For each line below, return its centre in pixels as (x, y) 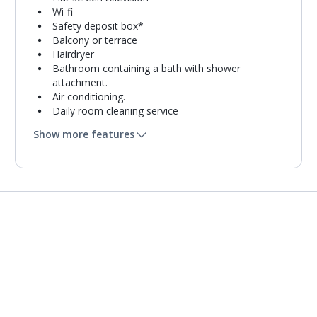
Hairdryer (74, 54)
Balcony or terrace (95, 40)
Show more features (84, 134)
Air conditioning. (89, 97)
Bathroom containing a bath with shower (147, 68)
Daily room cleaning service (116, 111)
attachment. (80, 82)
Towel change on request (111, 125)
